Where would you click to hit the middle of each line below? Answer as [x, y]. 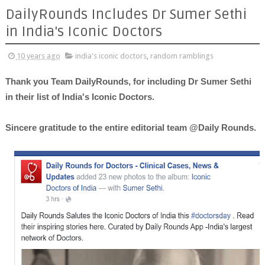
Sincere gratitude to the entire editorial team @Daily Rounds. [130, 127]
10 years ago [38, 56]
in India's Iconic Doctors [83, 32]
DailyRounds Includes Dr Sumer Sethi [126, 14]
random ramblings [182, 56]
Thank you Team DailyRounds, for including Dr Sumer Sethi [128, 81]
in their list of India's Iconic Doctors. [81, 97]
